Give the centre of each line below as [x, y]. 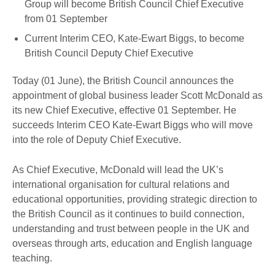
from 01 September [66, 18]
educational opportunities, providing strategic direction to [135, 199]
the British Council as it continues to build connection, [128, 214]
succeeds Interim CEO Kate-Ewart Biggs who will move [133, 125]
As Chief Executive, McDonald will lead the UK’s [118, 170]
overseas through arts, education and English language [132, 244]
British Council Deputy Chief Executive [109, 53]
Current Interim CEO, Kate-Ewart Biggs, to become [134, 38]
